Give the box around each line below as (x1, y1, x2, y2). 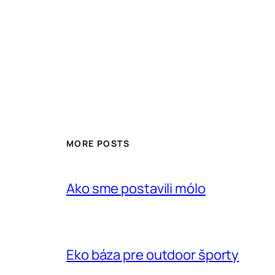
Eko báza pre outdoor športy (66, 245, 239, 264)
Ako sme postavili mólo (66, 179, 206, 198)
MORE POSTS (66, 137, 130, 149)
